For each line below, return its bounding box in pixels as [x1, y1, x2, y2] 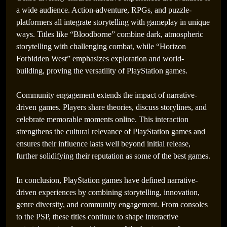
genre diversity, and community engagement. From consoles [16, 200, 208, 209]
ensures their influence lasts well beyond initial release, [16, 139, 191, 148]
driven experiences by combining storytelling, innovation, [16, 188, 200, 197]
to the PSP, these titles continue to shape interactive [16, 212, 178, 221]
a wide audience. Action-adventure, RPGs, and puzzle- [16, 6, 192, 14]
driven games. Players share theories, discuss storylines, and [16, 103, 207, 111]
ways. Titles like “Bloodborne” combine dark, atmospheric [16, 30, 203, 39]
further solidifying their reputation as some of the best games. [16, 152, 210, 160]
